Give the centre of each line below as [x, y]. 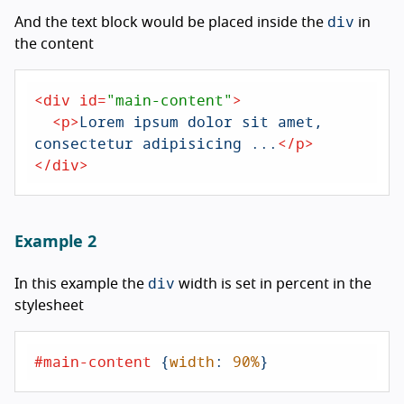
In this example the [81, 284]
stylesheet [49, 305]
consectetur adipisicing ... [156, 142]
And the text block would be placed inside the [171, 22]
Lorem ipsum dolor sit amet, [201, 121]
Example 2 [55, 242]
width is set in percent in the [273, 284]
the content [54, 44]
